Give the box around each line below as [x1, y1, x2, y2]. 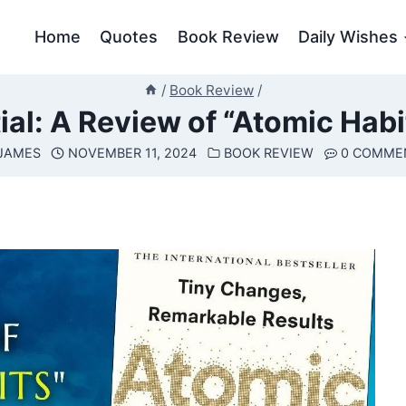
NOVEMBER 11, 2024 [67, 145, 197, 161]
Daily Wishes [298, 26, 399, 46]
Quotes [100, 26, 159, 46]
